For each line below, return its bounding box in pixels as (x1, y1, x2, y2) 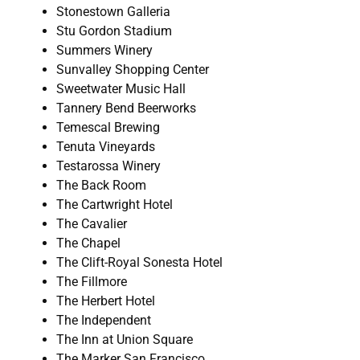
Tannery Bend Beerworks (56, 100, 196, 117)
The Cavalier (56, 216, 127, 232)
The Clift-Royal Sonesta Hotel (56, 255, 223, 271)
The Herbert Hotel (56, 293, 155, 309)
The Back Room (56, 178, 146, 194)
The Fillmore (56, 274, 127, 290)
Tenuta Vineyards (56, 139, 155, 155)
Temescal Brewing (56, 120, 160, 136)
